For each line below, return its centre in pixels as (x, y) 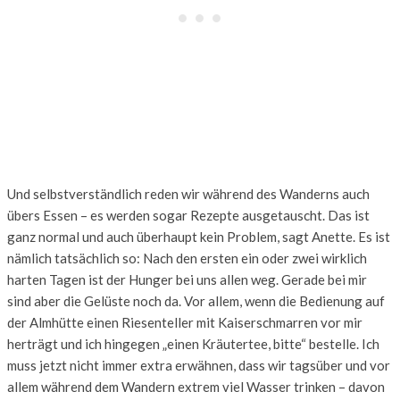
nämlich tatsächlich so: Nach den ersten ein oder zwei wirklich (187, 258)
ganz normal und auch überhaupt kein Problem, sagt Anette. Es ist (199, 236)
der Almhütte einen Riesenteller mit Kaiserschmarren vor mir (185, 322)
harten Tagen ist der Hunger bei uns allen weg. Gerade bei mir (187, 279)
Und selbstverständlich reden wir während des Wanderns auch (188, 193)
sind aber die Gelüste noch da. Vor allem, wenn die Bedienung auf (196, 300)
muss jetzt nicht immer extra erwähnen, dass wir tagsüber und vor (199, 365)
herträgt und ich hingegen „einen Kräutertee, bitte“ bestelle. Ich (193, 343)
